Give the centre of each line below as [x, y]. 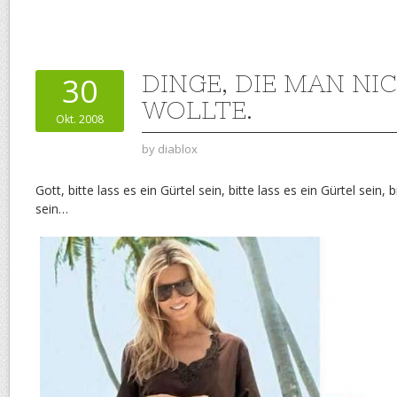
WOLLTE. [197, 110]
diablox [178, 149]
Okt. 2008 [80, 119]
